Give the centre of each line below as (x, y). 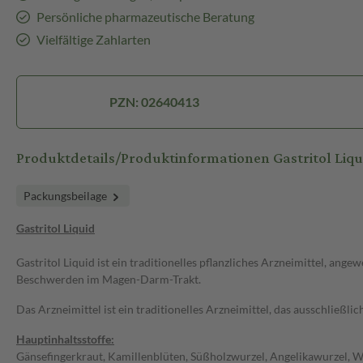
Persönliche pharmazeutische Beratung (145, 17)
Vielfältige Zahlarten (93, 40)
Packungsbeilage (66, 196)
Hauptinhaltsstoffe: (65, 340)
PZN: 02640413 (154, 102)
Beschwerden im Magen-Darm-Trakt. (109, 280)
